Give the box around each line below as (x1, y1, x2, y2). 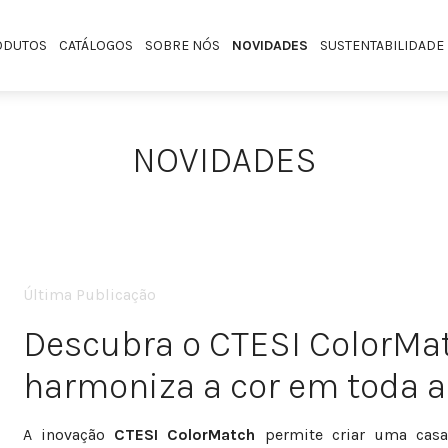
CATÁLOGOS (58, 36, 133, 54)
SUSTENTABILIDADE (319, 36, 444, 54)
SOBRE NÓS (144, 36, 220, 54)
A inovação (22, 424, 115, 444)
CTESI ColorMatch (114, 424, 256, 444)
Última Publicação (22, 284, 156, 304)
